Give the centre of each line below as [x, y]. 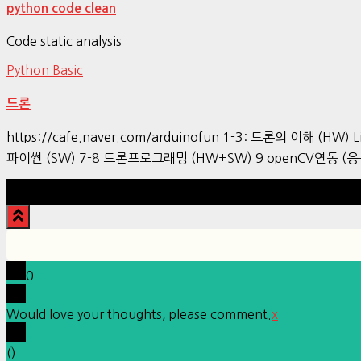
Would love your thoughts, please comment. [139, 314]
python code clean [61, 9]
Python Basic [45, 71]
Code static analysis [64, 41]
